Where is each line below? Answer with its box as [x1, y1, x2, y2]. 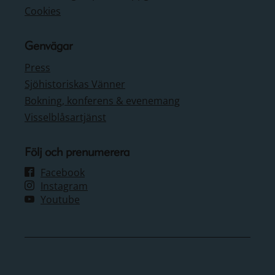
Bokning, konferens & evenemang [25, 94, 180, 107]
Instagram [41, 179, 88, 193]
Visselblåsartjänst [25, 110, 106, 124]
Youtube [41, 193, 80, 206]
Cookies [25, 4, 61, 18]
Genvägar [25, 39, 72, 52]
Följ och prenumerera [25, 145, 130, 158]
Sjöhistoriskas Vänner [25, 77, 125, 91]
